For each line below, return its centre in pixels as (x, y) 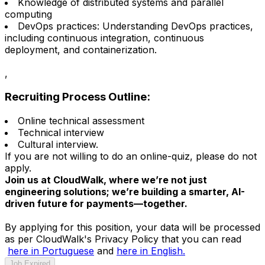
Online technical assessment (81, 120)
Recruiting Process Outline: (77, 97)
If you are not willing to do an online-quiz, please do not (131, 156)
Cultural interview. (58, 144)
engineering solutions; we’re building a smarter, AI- (125, 191)
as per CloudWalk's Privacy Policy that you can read (123, 239)
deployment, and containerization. (81, 49)
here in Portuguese (51, 251)
